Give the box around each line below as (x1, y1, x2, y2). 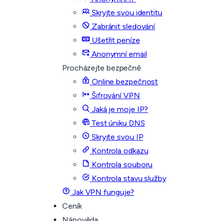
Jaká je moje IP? (90, 105, 148, 114)
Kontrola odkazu (90, 146, 148, 155)
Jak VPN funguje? (70, 187, 135, 197)
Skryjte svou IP (90, 132, 144, 142)
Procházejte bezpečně (62, 63, 141, 73)
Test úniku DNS (90, 118, 145, 128)
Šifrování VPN (90, 91, 140, 100)
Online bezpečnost (90, 77, 158, 86)
